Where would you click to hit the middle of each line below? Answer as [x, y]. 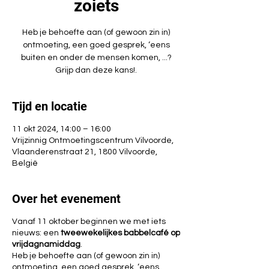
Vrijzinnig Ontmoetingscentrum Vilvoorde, [93, 141]
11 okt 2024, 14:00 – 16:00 [62, 129]
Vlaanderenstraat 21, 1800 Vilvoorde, [85, 152]
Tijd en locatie [50, 106]
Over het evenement [66, 199]
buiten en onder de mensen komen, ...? [96, 58]
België [25, 163]
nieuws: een [36, 233]
